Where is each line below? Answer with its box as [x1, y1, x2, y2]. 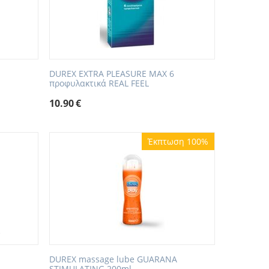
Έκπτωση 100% [147, 136, 208, 148]
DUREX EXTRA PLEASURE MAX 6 [49, 68, 175, 80]
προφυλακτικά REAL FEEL [49, 77, 150, 89]
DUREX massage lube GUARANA [49, 253, 178, 265]
